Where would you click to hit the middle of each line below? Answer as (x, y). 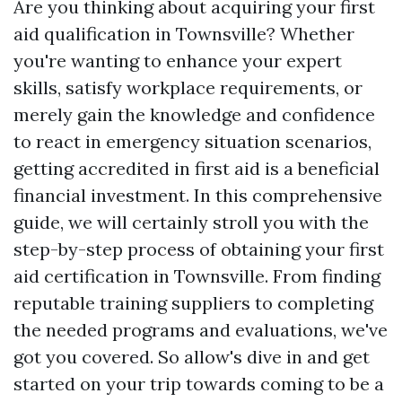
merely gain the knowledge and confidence (194, 114)
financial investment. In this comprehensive (198, 195)
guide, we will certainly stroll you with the (191, 222)
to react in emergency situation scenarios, (192, 141)
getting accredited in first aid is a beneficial (197, 168)
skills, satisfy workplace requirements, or (188, 87)
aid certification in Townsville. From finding (197, 276)
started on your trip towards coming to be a (199, 384)
